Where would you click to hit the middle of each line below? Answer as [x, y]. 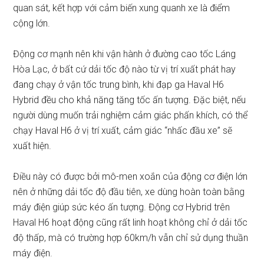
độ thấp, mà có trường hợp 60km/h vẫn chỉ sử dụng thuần [131, 238]
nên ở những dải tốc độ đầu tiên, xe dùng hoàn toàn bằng [129, 192]
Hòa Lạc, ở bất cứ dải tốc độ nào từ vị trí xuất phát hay [125, 69]
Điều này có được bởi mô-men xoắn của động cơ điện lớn [131, 176]
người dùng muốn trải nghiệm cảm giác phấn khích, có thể [131, 115]
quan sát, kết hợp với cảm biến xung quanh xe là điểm [122, 8]
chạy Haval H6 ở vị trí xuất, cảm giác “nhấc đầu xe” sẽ [123, 131]
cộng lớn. [32, 23]
